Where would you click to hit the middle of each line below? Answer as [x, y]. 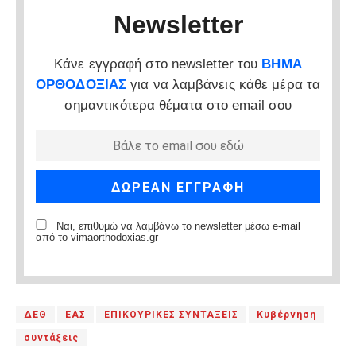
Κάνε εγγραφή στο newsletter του [158, 64]
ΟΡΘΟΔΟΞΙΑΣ [81, 85]
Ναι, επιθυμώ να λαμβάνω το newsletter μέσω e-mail [177, 226]
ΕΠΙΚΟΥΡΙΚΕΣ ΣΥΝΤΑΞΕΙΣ [171, 314]
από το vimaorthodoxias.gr [97, 237]
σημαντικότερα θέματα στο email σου [178, 106]
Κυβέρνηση [286, 314]
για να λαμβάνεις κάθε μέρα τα [224, 85]
